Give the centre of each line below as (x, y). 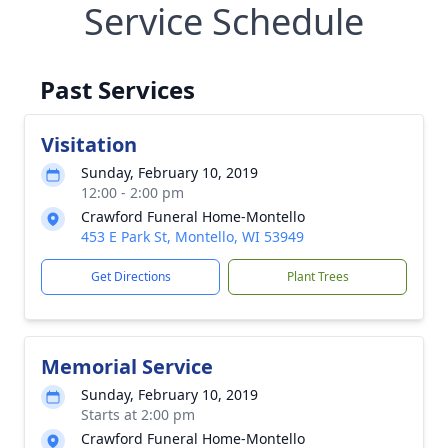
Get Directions (130, 276)
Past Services (117, 89)
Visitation (89, 144)
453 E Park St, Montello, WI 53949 (192, 236)
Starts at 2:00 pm (138, 414)
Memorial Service (127, 366)
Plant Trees (317, 276)
